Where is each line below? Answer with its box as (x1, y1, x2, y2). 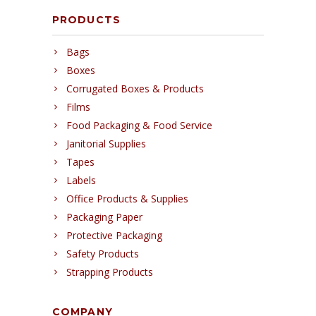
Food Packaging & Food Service (66, 119, 212, 133)
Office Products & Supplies (66, 192, 188, 206)
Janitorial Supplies (66, 137, 146, 151)
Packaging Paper (66, 210, 142, 224)
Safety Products (66, 247, 139, 261)
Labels (66, 174, 96, 188)
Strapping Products (66, 265, 153, 279)
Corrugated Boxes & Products (66, 82, 204, 96)
